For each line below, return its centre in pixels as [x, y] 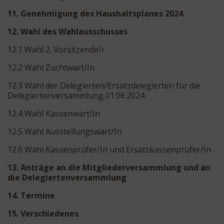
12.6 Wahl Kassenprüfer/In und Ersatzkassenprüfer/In [109, 149]
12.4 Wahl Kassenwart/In [54, 113]
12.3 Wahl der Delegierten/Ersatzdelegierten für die [104, 85]
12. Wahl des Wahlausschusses [67, 31]
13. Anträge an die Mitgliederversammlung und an [109, 167]
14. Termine [31, 195]
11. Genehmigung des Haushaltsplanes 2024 [95, 13]
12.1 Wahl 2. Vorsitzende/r [56, 49]
